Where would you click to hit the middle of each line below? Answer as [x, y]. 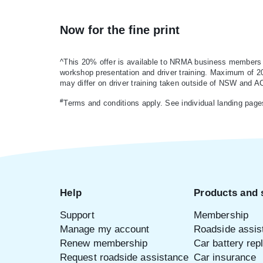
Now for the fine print [120, 30]
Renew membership [104, 243]
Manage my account [105, 229]
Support [77, 215]
